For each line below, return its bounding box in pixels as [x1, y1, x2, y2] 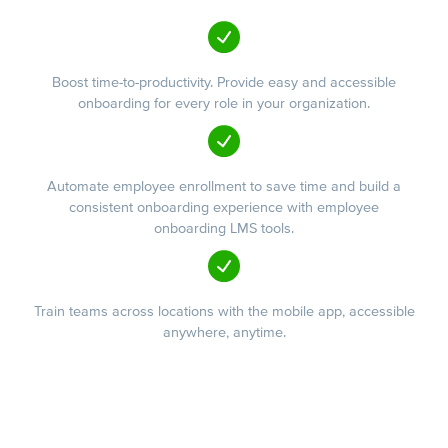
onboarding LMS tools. [154, 219, 294, 237]
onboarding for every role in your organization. [78, 94, 370, 112]
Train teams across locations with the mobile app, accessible [33, 303, 415, 321]
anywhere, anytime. [162, 324, 286, 342]
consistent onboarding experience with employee [69, 198, 379, 216]
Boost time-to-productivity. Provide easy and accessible [52, 73, 396, 91]
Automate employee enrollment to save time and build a [47, 177, 401, 195]
